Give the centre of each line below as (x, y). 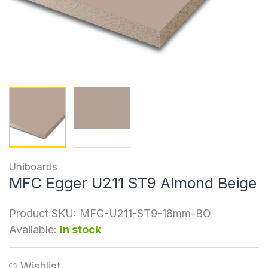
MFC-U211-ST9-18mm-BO (145, 213)
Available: (33, 229)
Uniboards (33, 167)
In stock (80, 229)
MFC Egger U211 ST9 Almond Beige (133, 183)
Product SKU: (43, 213)
